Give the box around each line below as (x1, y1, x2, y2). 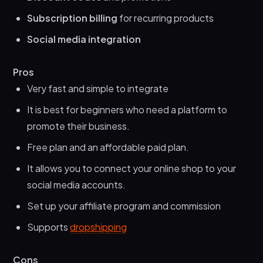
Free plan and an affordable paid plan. (27, 140, 190, 153)
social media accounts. (27, 178, 126, 191)
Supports (27, 220, 70, 233)
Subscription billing (27, 11, 118, 24)
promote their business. (27, 119, 130, 132)
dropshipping (70, 220, 127, 233)
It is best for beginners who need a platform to (27, 103, 228, 116)
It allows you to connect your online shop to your (27, 161, 237, 174)
